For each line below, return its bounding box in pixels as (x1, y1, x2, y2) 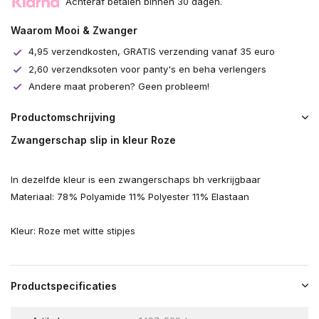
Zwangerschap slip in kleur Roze (11, 134, 176, 147)
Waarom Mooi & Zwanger (11, 24, 137, 37)
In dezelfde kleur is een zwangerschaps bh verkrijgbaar (11, 174, 261, 186)
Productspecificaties (11, 280, 117, 293)
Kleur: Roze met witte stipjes (11, 225, 135, 237)
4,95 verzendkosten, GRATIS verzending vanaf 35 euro (28, 46, 275, 58)
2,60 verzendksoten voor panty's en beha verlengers (28, 63, 266, 75)
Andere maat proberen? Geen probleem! (28, 80, 209, 92)
